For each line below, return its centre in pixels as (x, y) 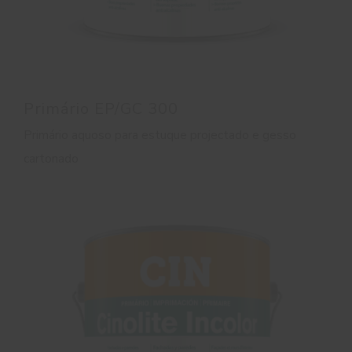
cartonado (51, 158)
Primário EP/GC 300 (101, 108)
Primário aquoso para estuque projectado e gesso (160, 135)
